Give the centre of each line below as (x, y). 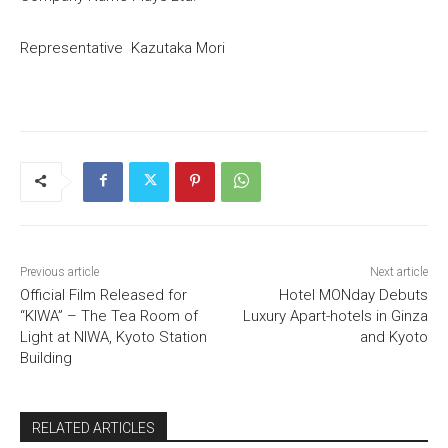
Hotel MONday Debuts (353, 294)
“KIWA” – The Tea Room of (109, 315)
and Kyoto (393, 336)
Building (46, 357)
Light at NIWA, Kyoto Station (113, 336)
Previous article (59, 271)
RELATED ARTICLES (93, 427)
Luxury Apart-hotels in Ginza (335, 315)
